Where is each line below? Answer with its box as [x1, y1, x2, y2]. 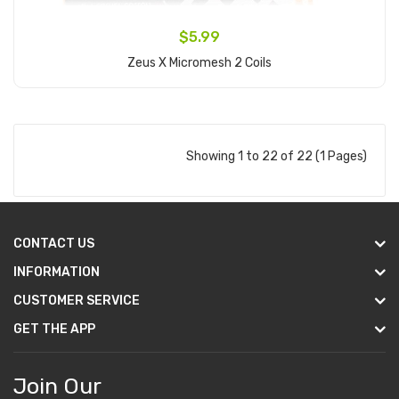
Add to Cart [166, 85, 233, 101]
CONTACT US [13, 236, 94, 251]
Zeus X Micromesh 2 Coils [127, 55, 272, 70]
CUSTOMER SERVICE [13, 293, 140, 308]
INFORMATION [13, 265, 100, 280]
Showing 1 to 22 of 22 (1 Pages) [186, 149, 367, 164]
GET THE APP [13, 322, 95, 337]
